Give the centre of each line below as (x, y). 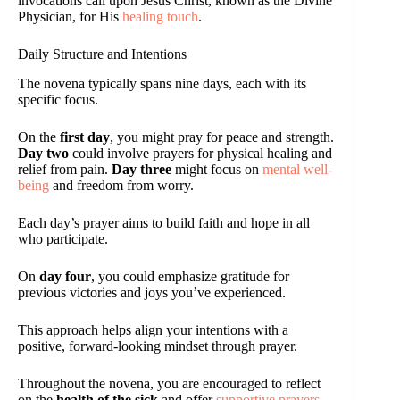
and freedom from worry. (121, 185)
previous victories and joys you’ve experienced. (152, 292)
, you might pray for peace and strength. (222, 137)
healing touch (160, 16)
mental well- (297, 169)
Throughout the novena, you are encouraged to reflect (169, 383)
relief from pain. (65, 169)
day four (65, 276)
